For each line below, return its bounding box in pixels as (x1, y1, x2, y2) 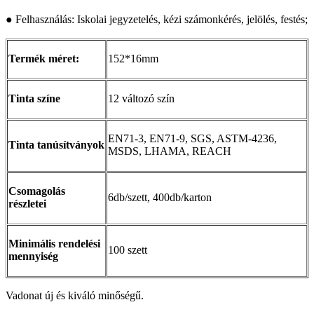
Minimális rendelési (8, 237, 100, 250)
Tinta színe (8, 92, 60, 104)
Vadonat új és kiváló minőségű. (6, 289, 144, 301)
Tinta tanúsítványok (8, 138, 104, 151)
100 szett (108, 243, 147, 256)
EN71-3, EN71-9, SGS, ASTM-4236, (108, 132, 277, 144)
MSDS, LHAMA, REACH (108, 144, 231, 157)
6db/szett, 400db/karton (108, 191, 212, 203)
